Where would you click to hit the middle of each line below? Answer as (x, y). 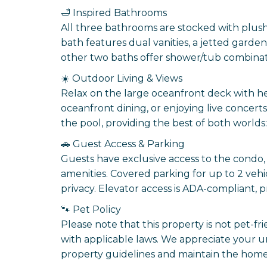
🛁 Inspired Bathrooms (114, 13)
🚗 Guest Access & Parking (123, 144)
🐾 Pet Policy (91, 209)
